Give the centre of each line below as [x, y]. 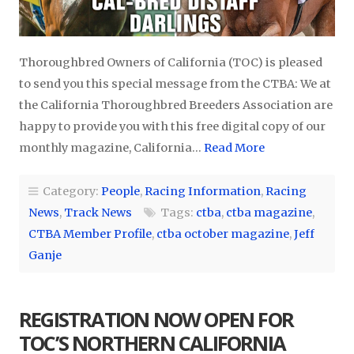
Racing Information [203, 191]
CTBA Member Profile [90, 233]
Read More [234, 147]
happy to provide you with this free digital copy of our [172, 126]
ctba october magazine [223, 233]
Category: [70, 191]
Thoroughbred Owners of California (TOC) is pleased [171, 62]
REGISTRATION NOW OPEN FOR [156, 319]
